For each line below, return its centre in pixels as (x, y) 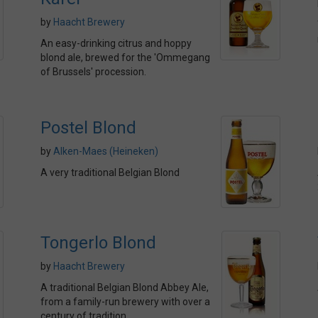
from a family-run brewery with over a (125, 302)
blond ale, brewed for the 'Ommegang (125, 57)
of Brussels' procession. (93, 72)
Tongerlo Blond (98, 243)
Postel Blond (88, 128)
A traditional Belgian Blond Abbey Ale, (125, 287)
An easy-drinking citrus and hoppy (116, 43)
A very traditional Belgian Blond (110, 172)
